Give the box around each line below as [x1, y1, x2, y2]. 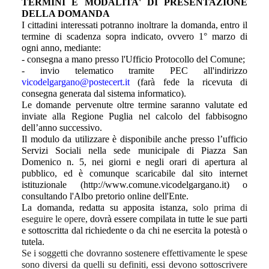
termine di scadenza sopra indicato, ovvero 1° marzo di [22, 31, 247, 41]
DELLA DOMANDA [22, 8, 110, 19]
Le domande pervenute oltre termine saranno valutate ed [22, 99, 247, 110]
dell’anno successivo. [22, 122, 102, 133]
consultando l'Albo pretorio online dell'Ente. [22, 190, 189, 201]
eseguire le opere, [22, 213, 88, 224]
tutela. [22, 236, 44, 247]
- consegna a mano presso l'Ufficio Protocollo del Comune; [22, 53, 245, 64]
